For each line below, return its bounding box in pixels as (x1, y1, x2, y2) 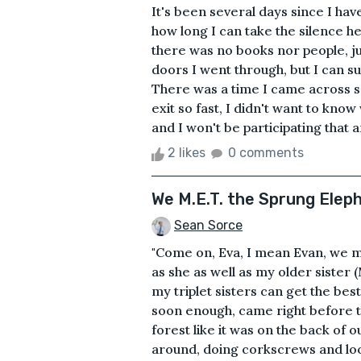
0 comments (228, 145, 304, 161)
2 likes (164, 145, 209, 161)
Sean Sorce (174, 218, 243, 234)
